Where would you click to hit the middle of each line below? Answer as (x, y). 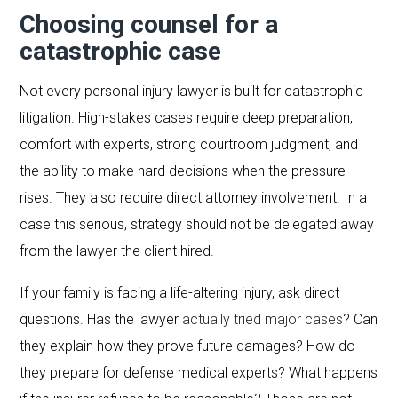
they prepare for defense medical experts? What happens (199, 372)
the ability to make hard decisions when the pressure (183, 171)
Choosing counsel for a (149, 24)
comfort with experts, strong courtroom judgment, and (189, 144)
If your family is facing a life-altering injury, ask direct (180, 292)
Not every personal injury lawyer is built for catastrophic (192, 91)
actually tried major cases (263, 319)
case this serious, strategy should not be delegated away (197, 224)
